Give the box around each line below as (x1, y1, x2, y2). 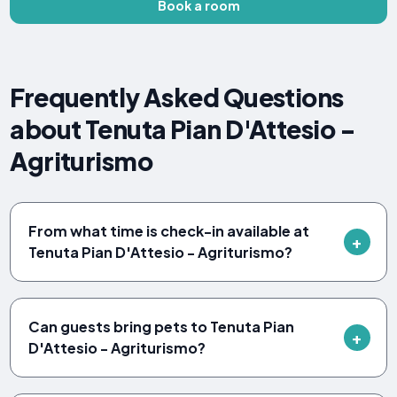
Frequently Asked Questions (10, 81, 344, 113)
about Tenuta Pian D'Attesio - (10, 113, 355, 144)
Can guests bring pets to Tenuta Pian (28, 316, 295, 336)
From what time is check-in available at (28, 221, 310, 240)
